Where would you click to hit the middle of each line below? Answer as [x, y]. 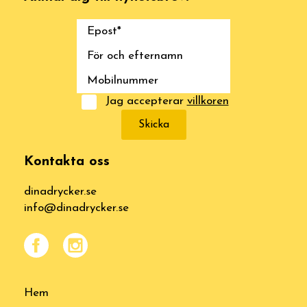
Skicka [153, 125]
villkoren [208, 101]
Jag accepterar [146, 101]
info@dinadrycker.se [76, 208]
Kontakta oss [67, 162]
